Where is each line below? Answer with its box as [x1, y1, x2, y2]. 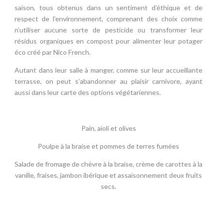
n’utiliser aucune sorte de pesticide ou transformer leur [15, 26, 202, 34]
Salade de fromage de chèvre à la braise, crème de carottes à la [15, 160, 202, 169]
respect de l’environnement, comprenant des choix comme [15, 15, 202, 23]
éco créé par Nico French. [15, 48, 91, 57]
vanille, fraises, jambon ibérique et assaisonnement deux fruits [15, 171, 202, 180]
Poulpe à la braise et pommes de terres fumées [38, 142, 179, 151]
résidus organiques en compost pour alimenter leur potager [15, 37, 202, 46]
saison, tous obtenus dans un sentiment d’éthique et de [15, 3, 202, 12]
